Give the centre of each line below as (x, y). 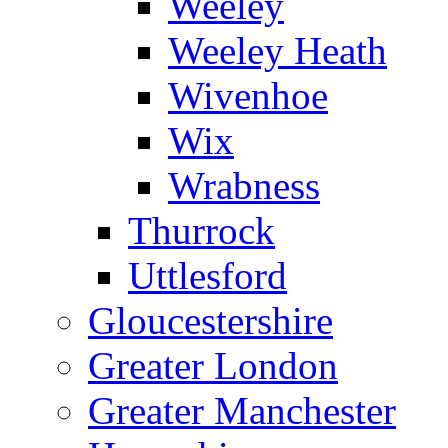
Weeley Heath (277, 50)
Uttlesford (207, 275)
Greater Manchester (242, 410)
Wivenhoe (248, 95)
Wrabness (244, 185)
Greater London (213, 365)
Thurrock (201, 230)
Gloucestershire (210, 320)
